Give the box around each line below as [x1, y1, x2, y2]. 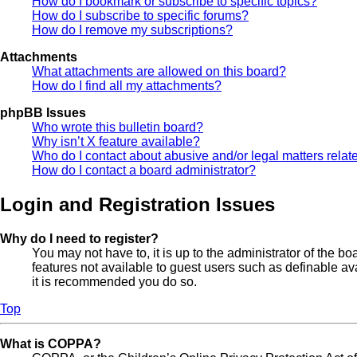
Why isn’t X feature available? [32, 134, 200, 148]
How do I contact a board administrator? [32, 163, 256, 177]
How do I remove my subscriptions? [32, 22, 233, 37]
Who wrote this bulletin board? [32, 120, 203, 134]
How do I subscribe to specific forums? [32, 8, 249, 22]
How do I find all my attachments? [32, 78, 222, 92]
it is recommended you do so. [32, 274, 197, 288]
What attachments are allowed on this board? [32, 64, 286, 78]
